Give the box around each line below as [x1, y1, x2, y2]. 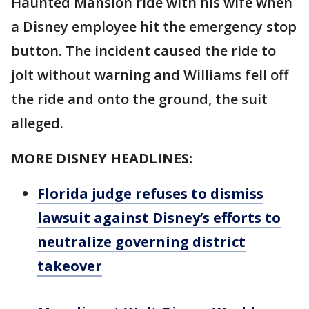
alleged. [11, 114, 63, 132]
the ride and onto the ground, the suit [11, 90, 268, 108]
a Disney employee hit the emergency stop [11, 17, 297, 36]
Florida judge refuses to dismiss [37, 184, 263, 203]
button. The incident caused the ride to [11, 41, 276, 60]
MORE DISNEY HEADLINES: [11, 149, 192, 168]
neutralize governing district [37, 232, 246, 251]
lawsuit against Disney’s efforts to [37, 208, 281, 227]
